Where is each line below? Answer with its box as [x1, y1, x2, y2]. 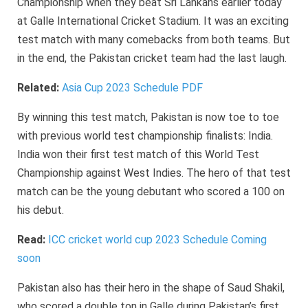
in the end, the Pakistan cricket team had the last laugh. [17, 51, 287, 65]
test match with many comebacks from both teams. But [17, 32, 290, 46]
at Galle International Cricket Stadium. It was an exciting [17, 14, 289, 27]
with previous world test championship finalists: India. [17, 129, 273, 142]
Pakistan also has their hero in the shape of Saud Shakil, [17, 280, 285, 294]
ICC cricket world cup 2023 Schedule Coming [48, 232, 267, 246]
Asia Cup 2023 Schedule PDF [62, 80, 203, 94]
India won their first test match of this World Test [17, 147, 259, 161]
